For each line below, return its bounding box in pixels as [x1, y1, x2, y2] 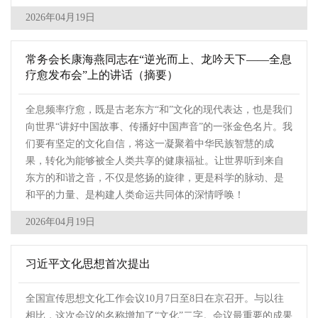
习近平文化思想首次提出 [26, 258, 150, 270]
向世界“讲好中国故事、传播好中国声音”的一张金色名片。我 [26, 121, 292, 133]
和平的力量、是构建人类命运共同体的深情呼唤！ [26, 190, 244, 201]
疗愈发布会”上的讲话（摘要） [26, 69, 178, 82]
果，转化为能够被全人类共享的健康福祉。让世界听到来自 [26, 155, 284, 167]
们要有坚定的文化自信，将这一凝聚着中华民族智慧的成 [26, 138, 274, 150]
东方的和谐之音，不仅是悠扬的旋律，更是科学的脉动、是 [26, 172, 284, 184]
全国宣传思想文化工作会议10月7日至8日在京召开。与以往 [26, 293, 284, 305]
